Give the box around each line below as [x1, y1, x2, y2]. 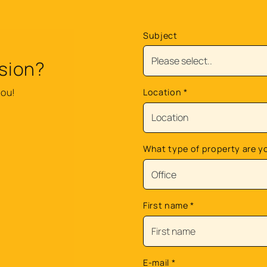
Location [142, 86, 184, 98]
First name [142, 200, 191, 212]
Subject [142, 29, 178, 41]
